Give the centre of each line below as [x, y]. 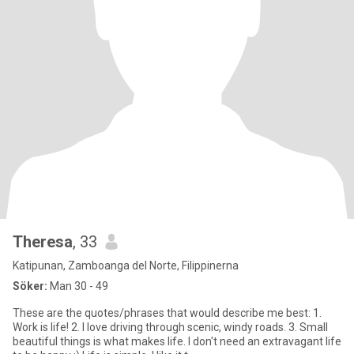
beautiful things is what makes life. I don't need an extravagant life [177, 341]
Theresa [43, 242]
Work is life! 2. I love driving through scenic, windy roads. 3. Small [42, 327]
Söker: [30, 286]
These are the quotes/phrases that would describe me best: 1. [163, 313]
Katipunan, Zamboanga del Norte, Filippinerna [126, 265]
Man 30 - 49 [78, 286]
